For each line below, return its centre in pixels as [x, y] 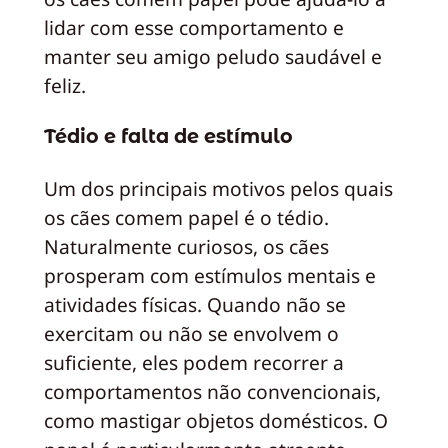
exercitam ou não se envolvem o [191, 333]
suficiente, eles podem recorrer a [193, 362]
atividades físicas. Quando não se [194, 304]
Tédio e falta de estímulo [168, 136]
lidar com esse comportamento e [193, 27]
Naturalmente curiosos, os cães [186, 246]
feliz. [64, 85]
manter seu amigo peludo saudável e [212, 56]
